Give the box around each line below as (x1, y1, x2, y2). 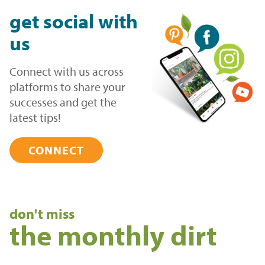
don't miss (9, 204, 75, 222)
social (39, 7, 98, 34)
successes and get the (9, 94, 117, 109)
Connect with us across (9, 63, 124, 79)
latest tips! (9, 109, 61, 125)
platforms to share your (9, 79, 125, 94)
